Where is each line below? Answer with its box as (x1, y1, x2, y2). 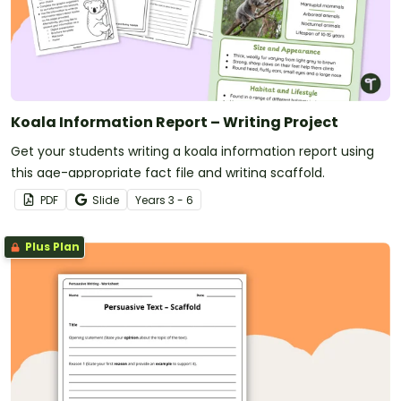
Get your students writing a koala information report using (11, 142, 374, 161)
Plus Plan (22, 239, 80, 255)
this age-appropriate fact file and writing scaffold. (11, 164, 325, 183)
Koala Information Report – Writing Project (11, 112, 338, 133)
